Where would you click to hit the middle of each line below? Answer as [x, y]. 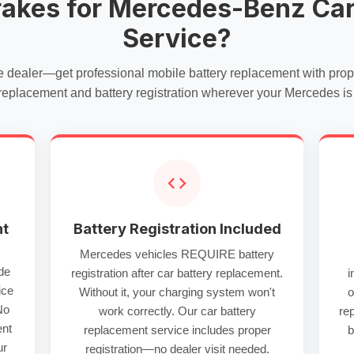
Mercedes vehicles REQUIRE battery [177, 254]
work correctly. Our [149, 311]
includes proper [230, 330]
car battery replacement [218, 273]
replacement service [136, 330]
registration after [114, 273]
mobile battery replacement [224, 73]
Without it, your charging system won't [177, 292]
